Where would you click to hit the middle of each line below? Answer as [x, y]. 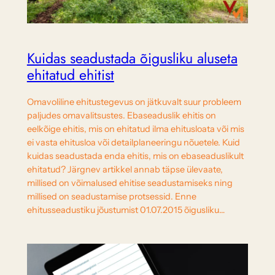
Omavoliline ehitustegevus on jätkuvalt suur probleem [134, 102]
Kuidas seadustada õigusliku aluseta [132, 59]
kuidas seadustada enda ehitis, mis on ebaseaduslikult [135, 156]
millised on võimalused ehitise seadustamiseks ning [130, 183]
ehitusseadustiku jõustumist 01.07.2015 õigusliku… [126, 210]
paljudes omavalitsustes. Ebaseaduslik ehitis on [121, 116]
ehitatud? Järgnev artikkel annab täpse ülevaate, [125, 170]
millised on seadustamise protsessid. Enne [111, 197]
